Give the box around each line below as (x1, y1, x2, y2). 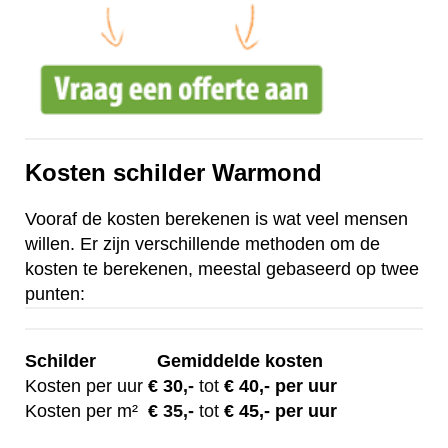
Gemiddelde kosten (157, 351, 328, 372)
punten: (25, 284, 85, 305)
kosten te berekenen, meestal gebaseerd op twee (25, 259, 419, 280)
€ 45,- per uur (219, 401, 337, 422)
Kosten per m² (25, 401, 148, 422)
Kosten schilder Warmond (25, 159, 322, 187)
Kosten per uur (25, 376, 143, 397)
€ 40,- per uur (219, 376, 337, 397)
